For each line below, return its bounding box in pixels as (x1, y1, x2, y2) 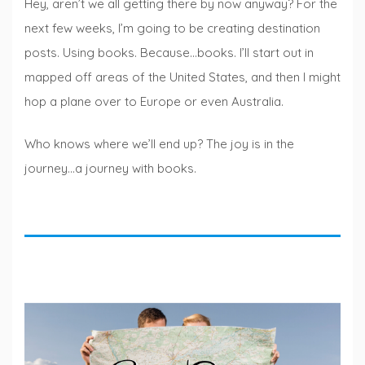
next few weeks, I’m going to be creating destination (24, 20, 320, 36)
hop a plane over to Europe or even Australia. (24, 93, 284, 109)
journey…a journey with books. (24, 161, 196, 177)
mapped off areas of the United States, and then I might (24, 68, 341, 85)
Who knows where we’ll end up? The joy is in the (24, 136, 294, 152)
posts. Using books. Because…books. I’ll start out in (24, 44, 314, 60)
